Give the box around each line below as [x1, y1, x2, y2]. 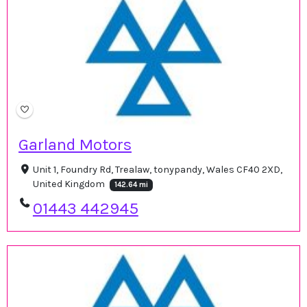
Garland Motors [19, 134, 132, 154]
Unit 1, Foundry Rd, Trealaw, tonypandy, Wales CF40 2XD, [32, 163, 282, 175]
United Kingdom [32, 177, 107, 190]
